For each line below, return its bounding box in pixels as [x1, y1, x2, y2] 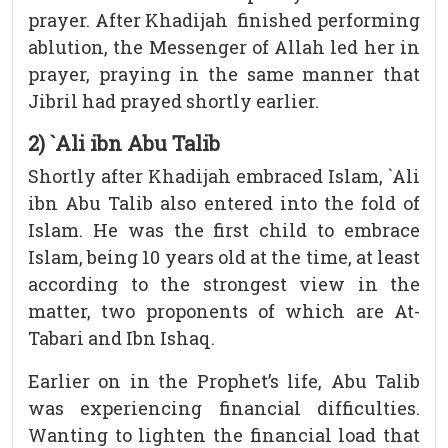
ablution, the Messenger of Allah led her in [28, 35, 420, 60]
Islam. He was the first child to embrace [28, 218, 420, 243]
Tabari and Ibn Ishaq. [28, 326, 215, 351]
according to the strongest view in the [28, 272, 420, 297]
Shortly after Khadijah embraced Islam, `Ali [28, 164, 420, 189]
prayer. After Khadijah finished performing [28, 8, 420, 33]
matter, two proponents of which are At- [28, 299, 420, 324]
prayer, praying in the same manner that [28, 62, 420, 87]
